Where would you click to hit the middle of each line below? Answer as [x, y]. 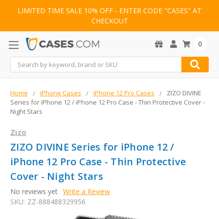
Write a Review [86, 192]
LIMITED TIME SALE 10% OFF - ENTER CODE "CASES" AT [109, 11]
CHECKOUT [109, 21]
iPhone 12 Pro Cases [124, 93]
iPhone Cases [61, 93]
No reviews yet [34, 192]
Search [21, 62]
